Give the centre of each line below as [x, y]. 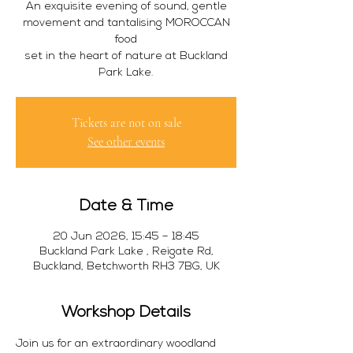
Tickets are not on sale [126, 123]
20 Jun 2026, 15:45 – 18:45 [126, 237]
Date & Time [126, 206]
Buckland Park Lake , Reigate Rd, [126, 252]
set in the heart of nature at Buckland [126, 56]
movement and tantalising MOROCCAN [126, 23]
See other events [126, 142]
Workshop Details [126, 313]
